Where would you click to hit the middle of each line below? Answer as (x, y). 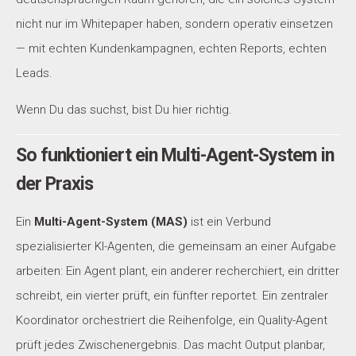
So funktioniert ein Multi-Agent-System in (175, 155)
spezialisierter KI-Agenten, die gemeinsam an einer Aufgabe (176, 247)
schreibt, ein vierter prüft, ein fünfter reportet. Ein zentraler (172, 296)
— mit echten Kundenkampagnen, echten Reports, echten (171, 48)
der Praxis (54, 184)
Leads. (34, 73)
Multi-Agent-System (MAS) (111, 222)
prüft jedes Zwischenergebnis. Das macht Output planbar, (170, 345)
